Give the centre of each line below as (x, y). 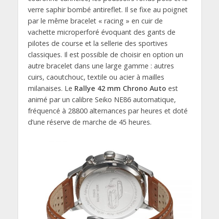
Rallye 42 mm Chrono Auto (120, 88)
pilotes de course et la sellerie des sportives (98, 44)
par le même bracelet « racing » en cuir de (95, 21)
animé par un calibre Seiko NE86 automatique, (102, 100)
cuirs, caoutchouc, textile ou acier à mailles (96, 77)
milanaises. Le (51, 88)
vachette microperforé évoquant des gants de (101, 32)
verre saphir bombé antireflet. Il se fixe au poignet (108, 10)
